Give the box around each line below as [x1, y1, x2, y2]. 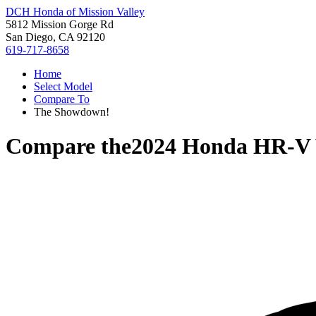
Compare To [34, 93, 90, 105]
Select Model [34, 80, 92, 92]
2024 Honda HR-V [131, 133, 310, 159]
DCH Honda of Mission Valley [6, 6, 145, 18]
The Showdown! [34, 106, 109, 118]
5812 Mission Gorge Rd [6, 18, 114, 30]
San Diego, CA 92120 [6, 31, 105, 43]
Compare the [6, 133, 131, 159]
